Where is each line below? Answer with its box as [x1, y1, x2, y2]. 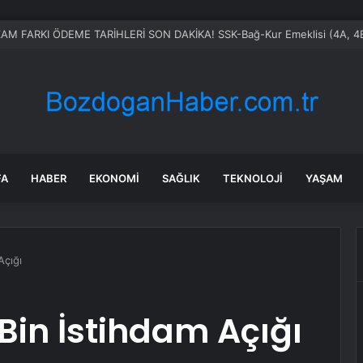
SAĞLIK [162, 172, 200, 185]
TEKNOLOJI [223, 172, 283, 185]
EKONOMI [89, 172, 139, 185]
